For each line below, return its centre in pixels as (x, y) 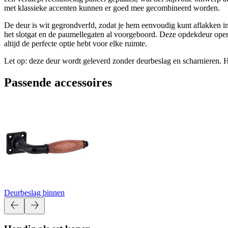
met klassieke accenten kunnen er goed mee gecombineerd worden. (112, 8)
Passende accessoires (58, 82)
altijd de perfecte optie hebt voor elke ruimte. (76, 43)
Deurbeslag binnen (34, 192)
